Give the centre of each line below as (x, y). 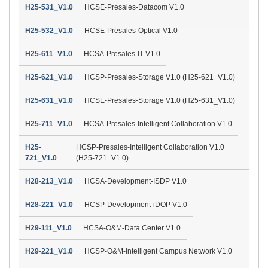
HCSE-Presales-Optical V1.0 (131, 30)
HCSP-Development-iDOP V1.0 (136, 204)
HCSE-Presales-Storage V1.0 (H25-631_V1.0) (160, 100)
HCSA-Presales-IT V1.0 (122, 54)
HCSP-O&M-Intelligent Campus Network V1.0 (158, 251)
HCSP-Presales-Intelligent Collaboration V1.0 (150, 147)
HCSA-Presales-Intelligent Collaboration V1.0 (158, 124)
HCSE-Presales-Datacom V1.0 (134, 7)
